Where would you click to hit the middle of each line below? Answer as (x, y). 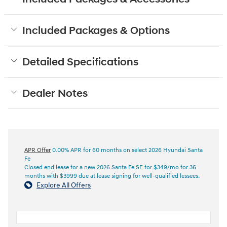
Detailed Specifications (80, 62)
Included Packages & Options (96, 31)
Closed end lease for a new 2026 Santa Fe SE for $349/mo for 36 (110, 167)
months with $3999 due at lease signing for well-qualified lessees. (112, 176)
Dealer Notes (55, 93)
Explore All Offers (64, 185)
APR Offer (37, 150)
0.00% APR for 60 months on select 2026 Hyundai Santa (127, 150)
